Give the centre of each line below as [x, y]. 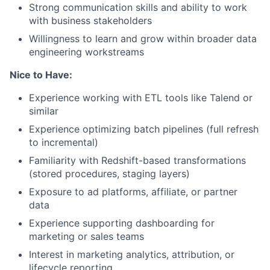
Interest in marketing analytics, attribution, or [132, 254]
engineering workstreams [86, 52]
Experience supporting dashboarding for [122, 223]
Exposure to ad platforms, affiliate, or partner [133, 191]
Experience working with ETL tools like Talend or [141, 97]
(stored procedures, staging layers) [109, 173]
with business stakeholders [90, 20]
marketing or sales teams [86, 236]
